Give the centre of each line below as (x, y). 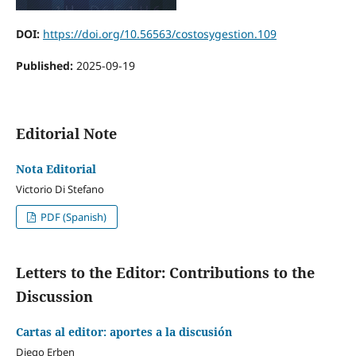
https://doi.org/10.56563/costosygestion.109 (159, 33)
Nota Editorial (56, 169)
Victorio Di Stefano (60, 189)
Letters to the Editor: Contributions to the (165, 272)
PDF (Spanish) (73, 217)
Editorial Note (66, 133)
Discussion (54, 296)
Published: (46, 65)
